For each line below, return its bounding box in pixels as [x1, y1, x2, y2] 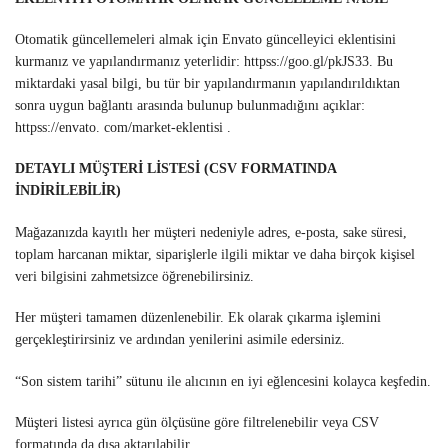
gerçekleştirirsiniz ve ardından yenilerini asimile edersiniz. [15, 332, 345, 348]
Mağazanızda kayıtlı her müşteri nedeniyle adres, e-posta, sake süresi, [15, 224, 407, 240]
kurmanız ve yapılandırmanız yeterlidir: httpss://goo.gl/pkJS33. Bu [15, 54, 393, 70]
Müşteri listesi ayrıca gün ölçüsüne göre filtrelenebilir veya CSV [15, 415, 379, 431]
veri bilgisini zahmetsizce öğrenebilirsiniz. [15, 268, 254, 284]
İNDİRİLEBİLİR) [15, 183, 121, 199]
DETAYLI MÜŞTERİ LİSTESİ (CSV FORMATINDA [15, 161, 336, 177]
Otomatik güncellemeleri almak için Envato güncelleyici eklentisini [15, 32, 396, 48]
